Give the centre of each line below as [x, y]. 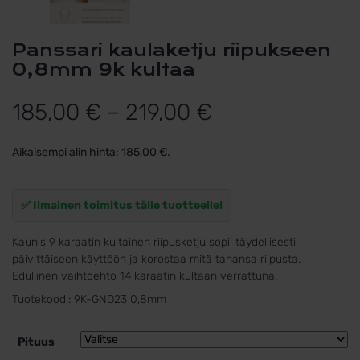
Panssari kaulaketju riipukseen [19, 51]
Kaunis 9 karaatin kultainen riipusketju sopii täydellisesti [154, 243]
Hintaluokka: [274, 112]
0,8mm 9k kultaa [104, 70]
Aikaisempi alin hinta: [67, 153]
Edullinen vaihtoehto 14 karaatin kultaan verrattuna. [145, 276]
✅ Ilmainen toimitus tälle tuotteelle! [122, 206]
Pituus [36, 342]
